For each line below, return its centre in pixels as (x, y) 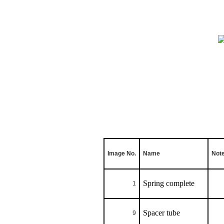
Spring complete (168, 183)
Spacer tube (161, 213)
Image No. (121, 154)
